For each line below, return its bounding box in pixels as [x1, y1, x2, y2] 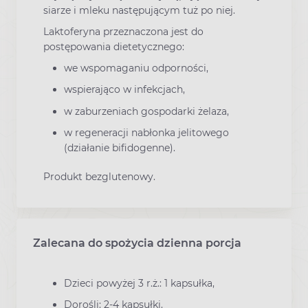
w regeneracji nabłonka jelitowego [64, 126, 229, 139]
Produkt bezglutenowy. [43, 170, 155, 183]
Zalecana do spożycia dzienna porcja [33, 236, 241, 250]
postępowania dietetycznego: [43, 41, 184, 54]
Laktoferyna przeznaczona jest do [43, 25, 203, 38]
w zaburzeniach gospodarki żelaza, [64, 104, 229, 118]
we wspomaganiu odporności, [64, 62, 208, 75]
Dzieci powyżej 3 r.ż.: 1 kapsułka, [64, 277, 214, 290]
